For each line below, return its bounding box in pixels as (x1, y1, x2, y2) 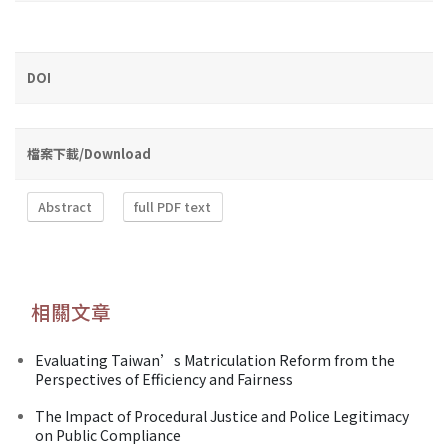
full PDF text (134, 197, 212, 217)
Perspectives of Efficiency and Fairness (35, 368, 293, 389)
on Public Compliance (35, 424, 181, 445)
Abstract (38, 197, 93, 217)
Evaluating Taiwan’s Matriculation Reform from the (35, 349, 395, 370)
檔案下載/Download (27, 143, 151, 163)
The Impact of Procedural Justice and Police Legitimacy (35, 405, 409, 426)
